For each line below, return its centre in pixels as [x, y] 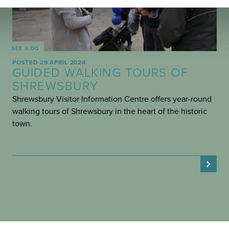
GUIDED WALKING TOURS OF [100, 73]
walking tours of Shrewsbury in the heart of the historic [110, 112]
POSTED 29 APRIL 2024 [49, 63]
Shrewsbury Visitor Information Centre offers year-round [112, 99]
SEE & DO [26, 49]
